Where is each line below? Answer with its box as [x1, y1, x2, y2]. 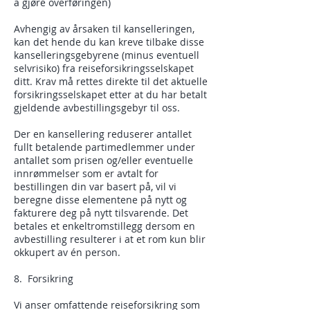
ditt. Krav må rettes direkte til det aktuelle [14, 75, 208, 88]
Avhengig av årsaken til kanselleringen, [14, 22, 194, 35]
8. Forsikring [14, 272, 73, 285]
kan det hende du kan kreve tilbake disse [14, 35, 204, 48]
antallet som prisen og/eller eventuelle [14, 154, 193, 167]
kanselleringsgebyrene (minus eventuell [14, 48, 199, 62]
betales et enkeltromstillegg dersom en [14, 219, 195, 232]
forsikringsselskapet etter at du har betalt [14, 88, 207, 101]
